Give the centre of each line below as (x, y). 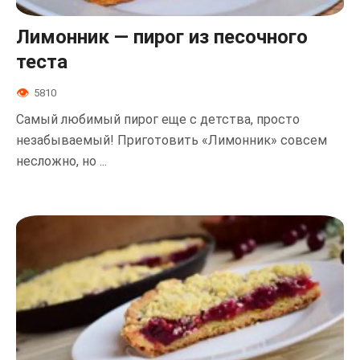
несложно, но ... (61, 161)
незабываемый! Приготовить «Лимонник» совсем (172, 140)
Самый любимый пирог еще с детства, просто (158, 119)
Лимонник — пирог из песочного (162, 37)
